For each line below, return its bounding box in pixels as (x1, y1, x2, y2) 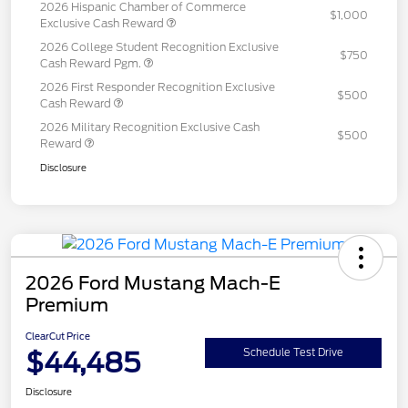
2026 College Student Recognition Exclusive (40, 39, 279, 54)
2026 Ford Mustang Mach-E (25, 271, 280, 294)
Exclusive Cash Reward (40, 15, 167, 30)
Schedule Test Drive (243, 346, 343, 360)
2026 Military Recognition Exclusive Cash (40, 119, 260, 134)
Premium (25, 293, 108, 316)
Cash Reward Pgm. (40, 56, 144, 70)
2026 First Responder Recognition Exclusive (40, 79, 275, 94)
